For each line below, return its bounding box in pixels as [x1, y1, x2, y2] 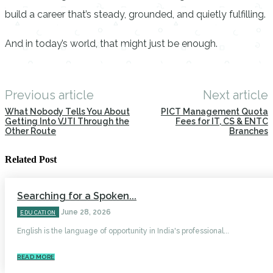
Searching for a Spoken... [17, 190, 136, 202]
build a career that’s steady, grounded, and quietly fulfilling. [5, 9, 266, 20]
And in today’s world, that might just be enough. [5, 38, 218, 49]
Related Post [5, 154, 57, 165]
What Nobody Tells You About [5, 107, 130, 116]
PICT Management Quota [160, 107, 268, 116]
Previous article [5, 88, 94, 102]
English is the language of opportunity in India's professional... [17, 227, 229, 236]
